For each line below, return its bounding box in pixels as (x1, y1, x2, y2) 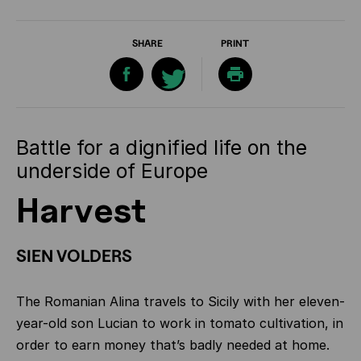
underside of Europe (16, 159, 208, 183)
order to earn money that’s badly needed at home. (16, 337, 330, 353)
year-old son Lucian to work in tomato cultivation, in (16, 315, 343, 331)
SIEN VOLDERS (16, 246, 132, 266)
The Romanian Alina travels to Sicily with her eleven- (16, 293, 345, 309)
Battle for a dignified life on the (16, 135, 307, 160)
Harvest (16, 189, 146, 230)
